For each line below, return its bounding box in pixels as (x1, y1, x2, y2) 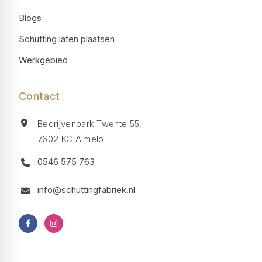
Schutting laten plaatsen (19, 33, 115, 44)
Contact (19, 90, 60, 102)
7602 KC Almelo (37, 133, 104, 144)
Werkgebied (19, 54, 68, 65)
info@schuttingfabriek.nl (37, 184, 135, 195)
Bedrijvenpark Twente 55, (37, 118, 142, 129)
